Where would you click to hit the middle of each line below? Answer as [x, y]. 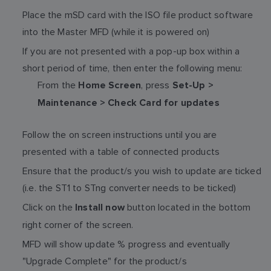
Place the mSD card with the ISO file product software [138, 15]
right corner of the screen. [78, 224]
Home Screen [110, 85]
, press [157, 85]
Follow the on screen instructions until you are [120, 134]
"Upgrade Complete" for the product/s [105, 261]
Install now [100, 207]
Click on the [49, 207]
